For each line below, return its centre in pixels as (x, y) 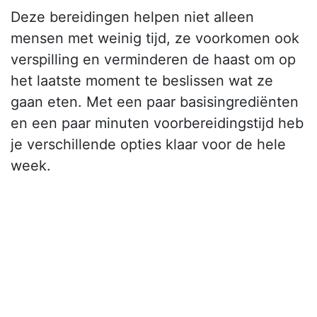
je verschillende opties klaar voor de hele (148, 145)
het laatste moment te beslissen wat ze (142, 81)
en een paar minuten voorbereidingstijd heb (157, 123)
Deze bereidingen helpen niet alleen (132, 17)
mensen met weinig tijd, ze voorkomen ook (155, 39)
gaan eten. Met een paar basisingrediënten (155, 102)
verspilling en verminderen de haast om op (153, 60)
